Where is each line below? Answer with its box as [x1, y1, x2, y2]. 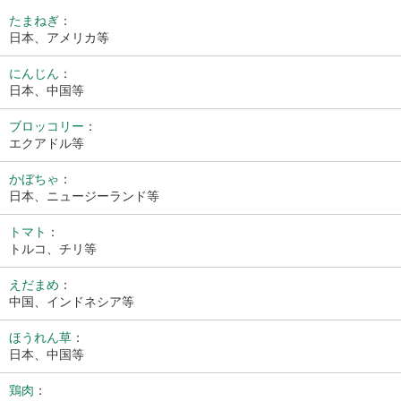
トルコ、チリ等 [9, 242, 97, 256]
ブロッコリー [9, 119, 84, 133]
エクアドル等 [9, 136, 84, 150]
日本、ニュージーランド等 [9, 189, 159, 203]
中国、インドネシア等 [9, 294, 134, 309]
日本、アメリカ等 [9, 30, 109, 45]
